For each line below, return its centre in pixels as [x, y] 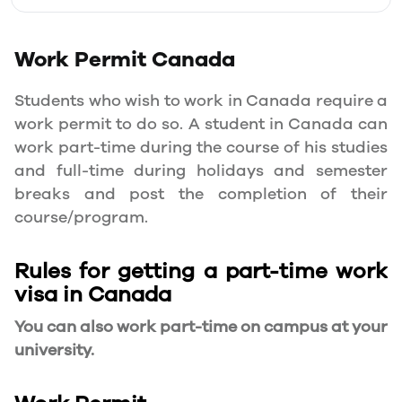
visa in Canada [93, 294]
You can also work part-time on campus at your [201, 327]
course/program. [81, 217]
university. [54, 350]
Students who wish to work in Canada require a [201, 100]
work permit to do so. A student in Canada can [201, 124]
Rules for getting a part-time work [201, 271]
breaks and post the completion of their [201, 194]
